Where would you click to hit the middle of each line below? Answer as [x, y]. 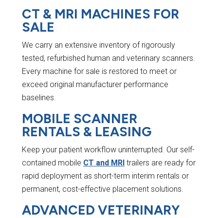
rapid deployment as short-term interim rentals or [105, 176]
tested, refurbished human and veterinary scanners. [108, 58]
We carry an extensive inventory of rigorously [98, 45]
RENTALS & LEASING [86, 132]
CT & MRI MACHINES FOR [100, 14]
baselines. [39, 98]
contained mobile [52, 163]
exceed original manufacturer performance [95, 85]
